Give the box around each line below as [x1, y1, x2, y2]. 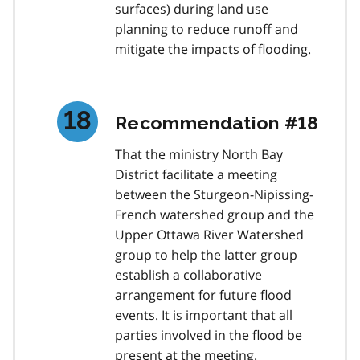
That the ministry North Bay [115, 145, 283, 163]
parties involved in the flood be [115, 325, 302, 344]
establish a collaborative [115, 265, 262, 284]
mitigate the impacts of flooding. [115, 39, 311, 58]
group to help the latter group [115, 245, 297, 264]
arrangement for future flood [115, 285, 292, 304]
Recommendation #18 [115, 111, 319, 133]
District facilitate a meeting [115, 165, 277, 183]
